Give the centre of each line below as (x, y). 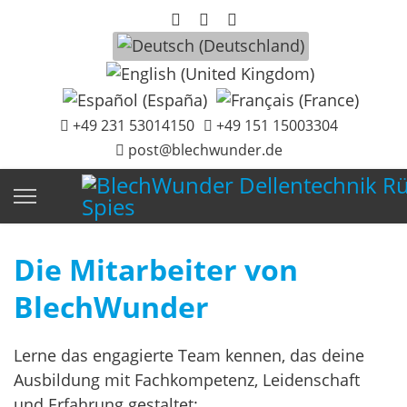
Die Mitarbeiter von (156, 270)
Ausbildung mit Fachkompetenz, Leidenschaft (187, 380)
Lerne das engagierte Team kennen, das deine (189, 356)
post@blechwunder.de (205, 150)
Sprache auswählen (105, 43)
